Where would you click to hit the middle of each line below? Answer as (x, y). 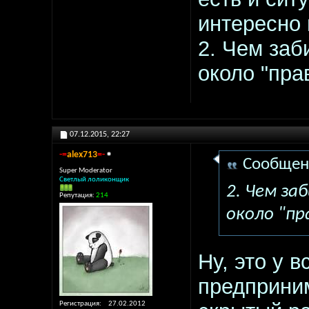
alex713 (82, 155)
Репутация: (78, 196)
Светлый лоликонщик (94, 180)
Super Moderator (86, 171)
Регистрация (79, 303)
